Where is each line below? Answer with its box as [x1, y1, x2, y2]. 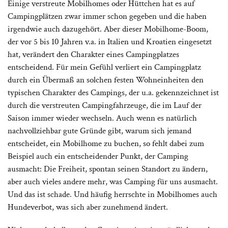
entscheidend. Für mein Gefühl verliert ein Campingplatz [8, 61, 201, 73]
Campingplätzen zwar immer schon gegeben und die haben [8, 10, 207, 22]
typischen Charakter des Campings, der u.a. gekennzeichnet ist [8, 87, 219, 98]
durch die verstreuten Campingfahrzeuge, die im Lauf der [8, 99, 202, 111]
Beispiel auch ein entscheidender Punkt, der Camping [8, 150, 188, 162]
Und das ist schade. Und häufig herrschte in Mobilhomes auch [8, 188, 217, 200]
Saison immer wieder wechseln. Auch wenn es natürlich [8, 112, 197, 124]
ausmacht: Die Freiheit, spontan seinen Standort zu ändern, [8, 163, 208, 175]
